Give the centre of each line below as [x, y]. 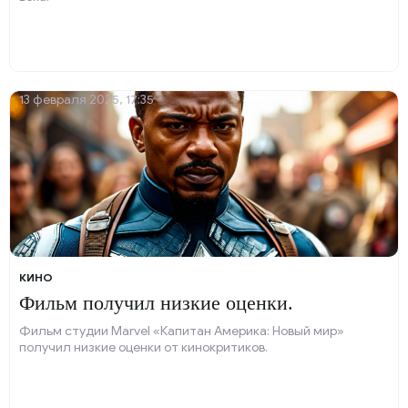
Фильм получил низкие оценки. [156, 303]
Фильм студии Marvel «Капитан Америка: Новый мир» [182, 331]
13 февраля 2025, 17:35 [87, 100]
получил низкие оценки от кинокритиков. [143, 347]
